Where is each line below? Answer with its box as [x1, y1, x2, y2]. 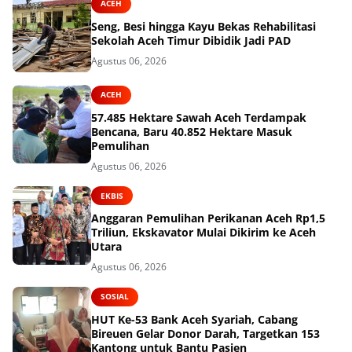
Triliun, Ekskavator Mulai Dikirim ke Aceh [91, 225, 316, 240]
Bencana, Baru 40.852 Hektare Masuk [91, 123, 292, 139]
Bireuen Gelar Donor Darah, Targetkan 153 [91, 325, 320, 341]
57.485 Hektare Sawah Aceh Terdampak [91, 109, 306, 125]
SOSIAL [101, 291, 129, 302]
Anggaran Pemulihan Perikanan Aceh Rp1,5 [91, 211, 325, 226]
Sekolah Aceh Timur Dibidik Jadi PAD [91, 32, 291, 48]
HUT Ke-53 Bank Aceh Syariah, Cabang [91, 311, 298, 327]
